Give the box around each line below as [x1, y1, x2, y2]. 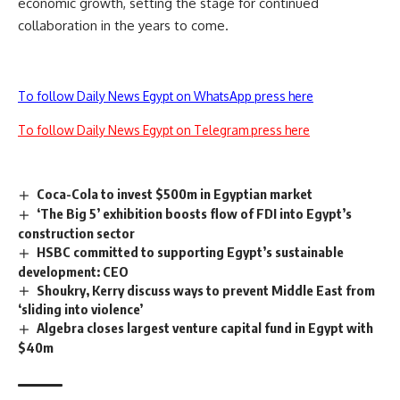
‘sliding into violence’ [18, 301, 143, 318]
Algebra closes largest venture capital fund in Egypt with [37, 320, 374, 337]
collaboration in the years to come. [18, 16, 229, 34]
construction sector [18, 224, 135, 241]
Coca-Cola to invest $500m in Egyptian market [37, 185, 313, 202]
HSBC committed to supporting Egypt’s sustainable [37, 243, 345, 260]
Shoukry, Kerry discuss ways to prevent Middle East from [37, 281, 376, 298]
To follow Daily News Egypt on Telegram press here [18, 121, 310, 137]
